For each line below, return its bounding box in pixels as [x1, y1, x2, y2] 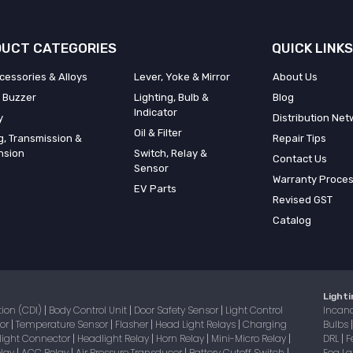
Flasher [115, 318, 150, 331]
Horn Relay [156, 332, 206, 345]
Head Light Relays [155, 318, 238, 331]
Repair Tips [272, 132, 326, 144]
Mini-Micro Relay [211, 332, 288, 345]
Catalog [272, 214, 311, 226]
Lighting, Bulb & [134, 91, 210, 103]
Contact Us [272, 153, 327, 165]
